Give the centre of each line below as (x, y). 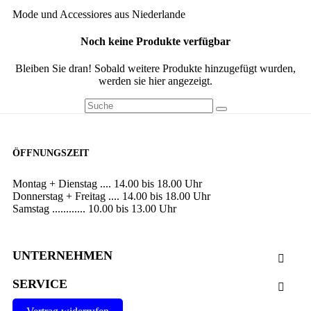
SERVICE (40, 284)
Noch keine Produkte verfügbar (155, 41)
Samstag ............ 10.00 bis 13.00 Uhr (94, 209)
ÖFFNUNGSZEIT (51, 153)
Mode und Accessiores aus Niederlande (99, 14)
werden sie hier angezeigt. (155, 81)
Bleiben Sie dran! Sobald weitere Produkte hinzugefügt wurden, (155, 69)
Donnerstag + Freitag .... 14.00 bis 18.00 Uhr (111, 196)
